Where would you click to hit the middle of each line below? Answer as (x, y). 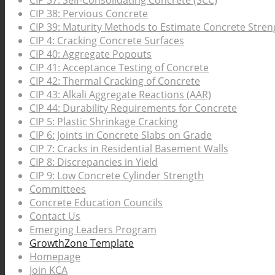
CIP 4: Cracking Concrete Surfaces (107, 41)
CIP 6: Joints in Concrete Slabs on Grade (121, 135)
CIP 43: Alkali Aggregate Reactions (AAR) (120, 95)
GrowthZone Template (82, 243)
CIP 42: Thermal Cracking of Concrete (115, 81)
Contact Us (55, 216)
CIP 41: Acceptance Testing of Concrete (119, 68)
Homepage (55, 257)
